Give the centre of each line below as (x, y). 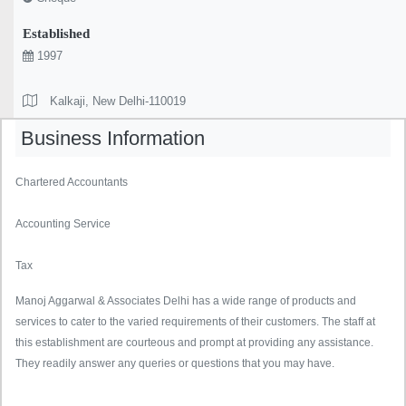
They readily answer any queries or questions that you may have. (175, 364)
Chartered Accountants (73, 183)
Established (56, 34)
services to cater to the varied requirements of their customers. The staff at (195, 322)
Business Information (110, 139)
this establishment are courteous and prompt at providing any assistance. (194, 343)
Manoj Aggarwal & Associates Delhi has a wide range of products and (186, 301)
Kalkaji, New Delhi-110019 (118, 101)
